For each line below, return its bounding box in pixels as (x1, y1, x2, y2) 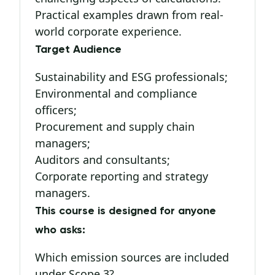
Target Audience (35, 44, 122, 55)
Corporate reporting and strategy (35, 169, 208, 184)
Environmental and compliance (35, 86, 197, 101)
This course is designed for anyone (35, 206, 216, 217)
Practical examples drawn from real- (35, 7, 223, 22)
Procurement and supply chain (35, 119, 195, 134)
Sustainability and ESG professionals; (35, 69, 228, 84)
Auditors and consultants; (35, 152, 170, 167)
